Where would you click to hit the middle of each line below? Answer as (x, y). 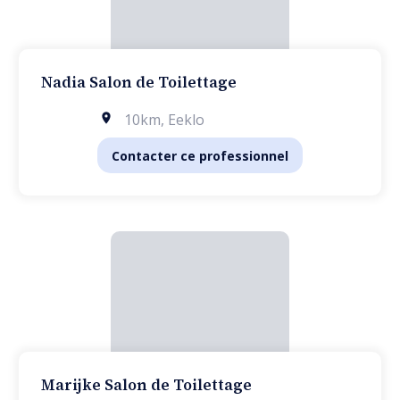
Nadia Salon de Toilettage (138, 82)
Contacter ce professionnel (200, 155)
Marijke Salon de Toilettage (146, 385)
